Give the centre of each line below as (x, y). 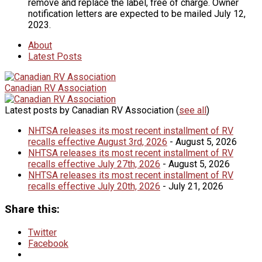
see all (193, 111)
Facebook (48, 243)
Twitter (42, 232)
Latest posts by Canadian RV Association (90, 111)
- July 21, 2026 (192, 187)
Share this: (32, 210)
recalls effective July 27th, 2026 (94, 164)
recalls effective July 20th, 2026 (94, 187)
